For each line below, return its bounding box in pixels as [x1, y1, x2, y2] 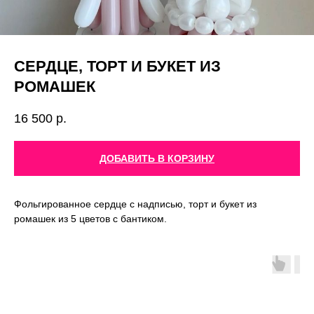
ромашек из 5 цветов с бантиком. [14, 213, 167, 225]
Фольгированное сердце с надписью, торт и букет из [14, 198, 257, 210]
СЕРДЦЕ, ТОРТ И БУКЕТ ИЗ [14, 57, 221, 75]
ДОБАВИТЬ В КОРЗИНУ [100, 153, 214, 165]
